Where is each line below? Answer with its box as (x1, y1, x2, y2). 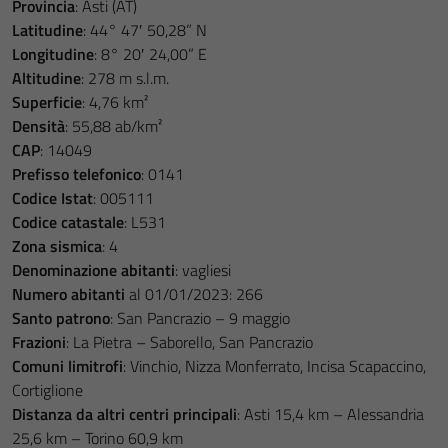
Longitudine (12, 42, 94, 66)
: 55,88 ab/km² (65, 114, 162, 138)
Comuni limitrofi (12, 354, 123, 378)
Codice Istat (12, 186, 93, 210)
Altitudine (12, 66, 81, 90)
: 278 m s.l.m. (81, 66, 169, 90)
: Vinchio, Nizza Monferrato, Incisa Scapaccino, (123, 354, 426, 378)
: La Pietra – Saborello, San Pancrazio (66, 330, 313, 354)
